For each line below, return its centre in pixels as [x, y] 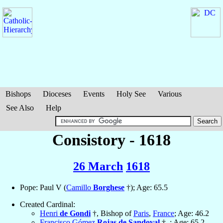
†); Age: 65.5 [146, 188]
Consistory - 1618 [111, 140]
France [164, 214]
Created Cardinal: [48, 205]
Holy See [131, 94]
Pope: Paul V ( [43, 188]
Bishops [18, 94]
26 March [98, 167]
